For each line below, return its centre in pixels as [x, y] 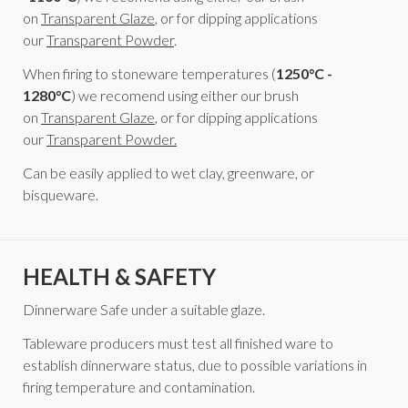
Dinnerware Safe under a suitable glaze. [144, 310]
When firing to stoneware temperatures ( [149, 73]
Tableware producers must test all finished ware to [178, 342]
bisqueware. [61, 194]
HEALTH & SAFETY [119, 277]
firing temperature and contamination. [139, 386]
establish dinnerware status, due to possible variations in [195, 364]
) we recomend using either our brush [185, 95]
